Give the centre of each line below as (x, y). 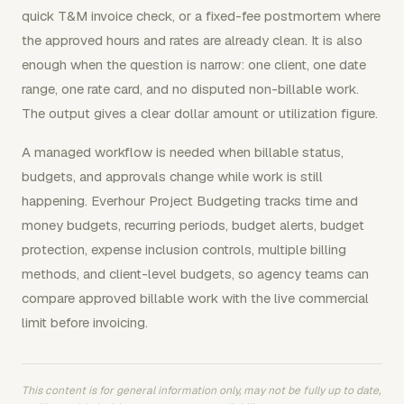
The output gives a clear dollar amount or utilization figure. (200, 113)
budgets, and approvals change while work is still (172, 176)
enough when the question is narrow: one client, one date (194, 64)
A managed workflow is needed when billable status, (183, 152)
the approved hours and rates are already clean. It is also (192, 40)
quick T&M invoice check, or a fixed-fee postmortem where (201, 16)
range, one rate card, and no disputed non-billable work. (190, 89)
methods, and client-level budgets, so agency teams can (195, 274)
